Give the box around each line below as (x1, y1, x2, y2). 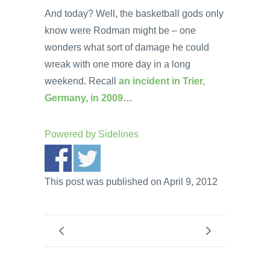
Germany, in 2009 (45, 92, 123, 103)
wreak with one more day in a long (45, 58, 190, 69)
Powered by (45, 128, 98, 139)
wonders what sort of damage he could (45, 42, 209, 52)
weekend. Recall (45, 75, 119, 86)
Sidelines (98, 128, 139, 139)
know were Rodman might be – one (45, 25, 196, 36)
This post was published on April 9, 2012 (45, 176, 218, 187)
